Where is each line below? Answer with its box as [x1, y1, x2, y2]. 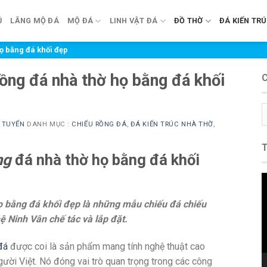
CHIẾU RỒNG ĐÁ [72, 120, 127, 128]
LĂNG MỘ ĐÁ [10, 16, 59, 25]
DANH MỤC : [24, 120, 72, 128]
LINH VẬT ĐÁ [109, 16, 158, 25]
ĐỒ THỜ [173, 16, 203, 25]
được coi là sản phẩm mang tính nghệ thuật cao [8, 241, 205, 253]
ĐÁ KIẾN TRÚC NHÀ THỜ [130, 120, 213, 128]
